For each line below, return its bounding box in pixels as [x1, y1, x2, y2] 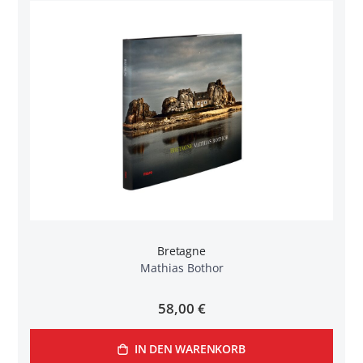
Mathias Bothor [139, 260, 224, 276]
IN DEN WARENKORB [134, 341, 246, 357]
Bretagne [157, 243, 206, 259]
